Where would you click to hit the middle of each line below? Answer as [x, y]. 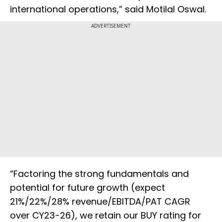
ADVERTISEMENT [111, 26]
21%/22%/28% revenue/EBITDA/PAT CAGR [100, 201]
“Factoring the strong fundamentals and [99, 173]
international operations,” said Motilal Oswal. [108, 9]
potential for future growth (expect [87, 187]
